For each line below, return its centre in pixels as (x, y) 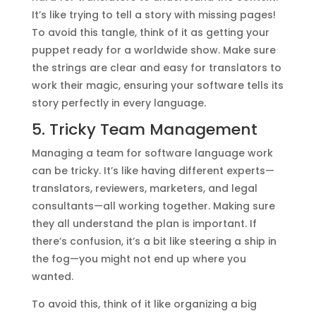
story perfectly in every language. (119, 103)
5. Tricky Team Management (144, 129)
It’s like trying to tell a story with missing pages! (153, 14)
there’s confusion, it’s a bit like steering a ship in (154, 241)
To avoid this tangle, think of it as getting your (150, 32)
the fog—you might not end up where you (139, 259)
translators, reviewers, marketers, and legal (144, 188)
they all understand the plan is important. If (144, 223)
